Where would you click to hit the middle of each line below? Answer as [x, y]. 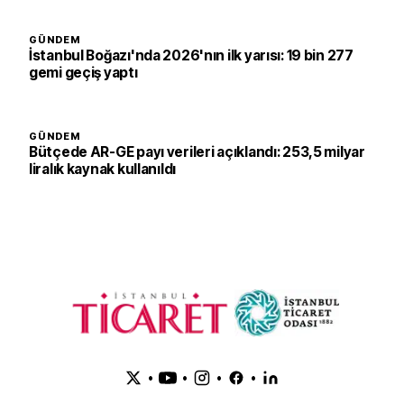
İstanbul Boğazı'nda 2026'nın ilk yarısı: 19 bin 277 [191, 55]
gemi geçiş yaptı [83, 73]
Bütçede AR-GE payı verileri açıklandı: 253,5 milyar [197, 152]
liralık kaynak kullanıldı [103, 169]
